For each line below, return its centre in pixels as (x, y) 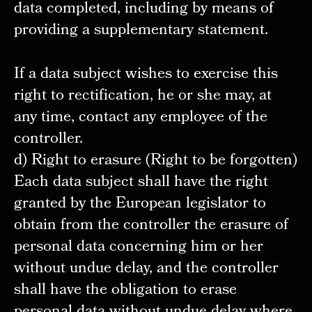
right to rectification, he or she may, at (142, 96)
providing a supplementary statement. (141, 31)
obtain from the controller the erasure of (151, 226)
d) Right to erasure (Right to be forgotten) (155, 161)
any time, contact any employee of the (140, 118)
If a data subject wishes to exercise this (146, 75)
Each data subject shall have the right (141, 182)
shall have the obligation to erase (125, 290)
